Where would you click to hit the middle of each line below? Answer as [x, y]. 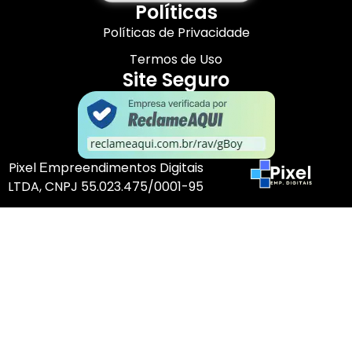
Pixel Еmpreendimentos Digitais [106, 167]
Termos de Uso [176, 59]
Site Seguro [176, 79]
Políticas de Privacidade [176, 32]
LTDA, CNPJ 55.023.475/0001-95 [106, 186]
